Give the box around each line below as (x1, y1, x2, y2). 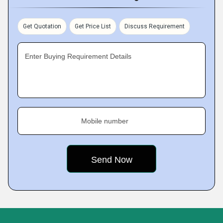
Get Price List (75, 23, 111, 30)
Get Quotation (23, 23, 61, 30)
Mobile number (81, 117, 128, 125)
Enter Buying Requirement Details (25, 52, 131, 60)
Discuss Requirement (124, 23, 185, 30)
